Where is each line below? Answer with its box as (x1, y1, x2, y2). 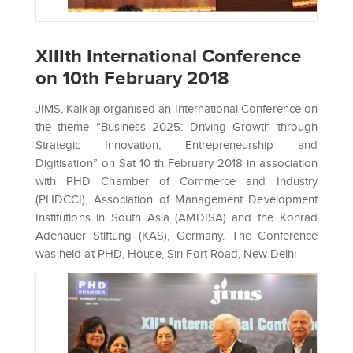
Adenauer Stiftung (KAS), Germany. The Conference (35, 229, 318, 243)
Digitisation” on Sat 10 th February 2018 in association (35, 157, 318, 170)
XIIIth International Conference (35, 44, 302, 66)
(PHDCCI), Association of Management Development (35, 193, 318, 206)
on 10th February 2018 (35, 66, 230, 88)
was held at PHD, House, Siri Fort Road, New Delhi (35, 247, 297, 261)
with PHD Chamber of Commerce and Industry (35, 175, 318, 188)
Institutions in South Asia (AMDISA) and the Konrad (35, 211, 318, 225)
